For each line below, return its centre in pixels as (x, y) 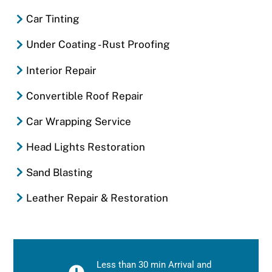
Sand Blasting (59, 172)
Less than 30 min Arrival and (154, 264)
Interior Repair (61, 70)
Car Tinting (53, 19)
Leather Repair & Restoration (97, 198)
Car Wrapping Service (78, 121)
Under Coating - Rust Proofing (98, 45)
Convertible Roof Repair (84, 96)
